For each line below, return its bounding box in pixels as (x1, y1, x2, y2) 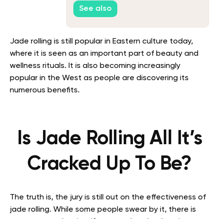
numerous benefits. (10, 87, 82, 95)
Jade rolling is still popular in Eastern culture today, (10, 38, 193, 46)
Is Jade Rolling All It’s (17, 129, 202, 149)
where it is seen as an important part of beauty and (10, 50, 198, 58)
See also (79, 4, 111, 13)
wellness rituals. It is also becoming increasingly (10, 62, 180, 70)
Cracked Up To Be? (27, 154, 192, 175)
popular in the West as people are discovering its (10, 74, 189, 83)
